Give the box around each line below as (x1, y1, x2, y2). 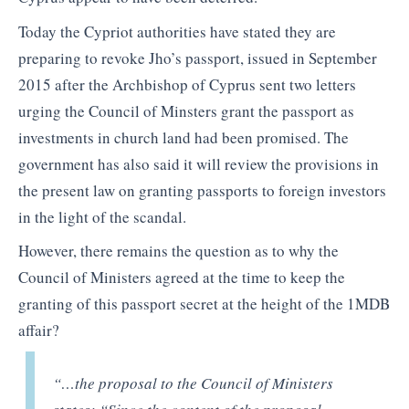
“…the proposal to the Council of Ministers (53, 372, 334, 393)
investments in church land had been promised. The (18, 126, 349, 148)
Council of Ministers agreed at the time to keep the (18, 267, 345, 288)
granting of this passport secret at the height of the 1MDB (18, 293, 390, 315)
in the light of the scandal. (18, 205, 186, 227)
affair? (18, 320, 59, 341)
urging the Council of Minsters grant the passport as (18, 100, 354, 121)
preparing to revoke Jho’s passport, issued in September (18, 47, 377, 68)
